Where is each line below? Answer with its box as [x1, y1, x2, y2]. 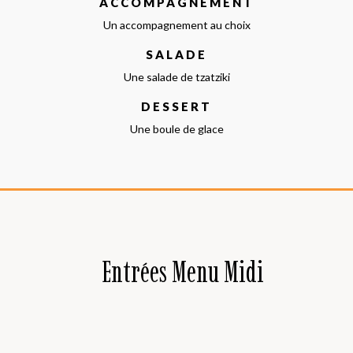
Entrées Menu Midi [101, 254, 264, 289]
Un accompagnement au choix [102, 17, 251, 32]
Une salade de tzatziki [123, 69, 230, 84]
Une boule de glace [129, 121, 224, 136]
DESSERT [141, 98, 212, 113]
